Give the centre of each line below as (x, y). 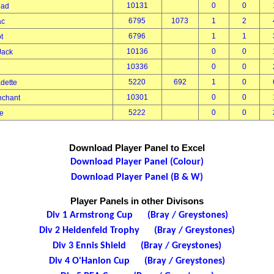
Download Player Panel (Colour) (137, 162)
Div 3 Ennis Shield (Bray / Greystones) (137, 246)
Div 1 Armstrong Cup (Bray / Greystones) (137, 215)
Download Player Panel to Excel (137, 148)
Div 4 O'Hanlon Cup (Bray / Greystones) (137, 261)
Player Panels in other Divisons (137, 201)
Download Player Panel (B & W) (137, 177)
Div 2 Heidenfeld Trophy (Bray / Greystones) (137, 231)
